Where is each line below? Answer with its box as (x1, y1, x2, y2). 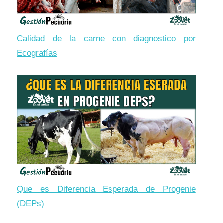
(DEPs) (17, 198, 44, 208)
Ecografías (17, 48, 57, 58)
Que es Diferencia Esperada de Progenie (17, 184, 196, 194)
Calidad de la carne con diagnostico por (17, 34, 196, 44)
